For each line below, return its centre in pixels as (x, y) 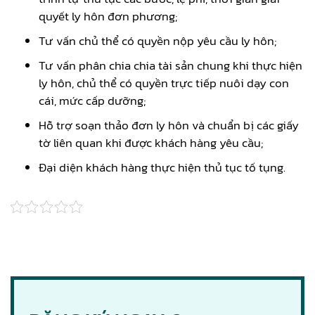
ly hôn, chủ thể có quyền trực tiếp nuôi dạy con (164, 83)
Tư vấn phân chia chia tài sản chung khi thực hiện (171, 65)
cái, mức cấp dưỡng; (92, 100)
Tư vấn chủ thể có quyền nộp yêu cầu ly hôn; (157, 40)
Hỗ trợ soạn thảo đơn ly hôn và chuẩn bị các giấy (169, 125)
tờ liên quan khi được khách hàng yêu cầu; (151, 142)
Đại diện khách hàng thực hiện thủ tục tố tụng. (162, 167)
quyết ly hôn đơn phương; (108, 16)
